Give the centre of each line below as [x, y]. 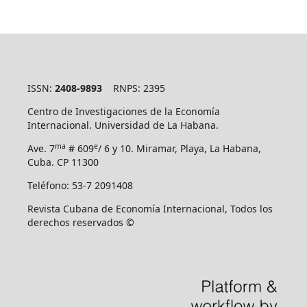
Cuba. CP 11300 [63, 162]
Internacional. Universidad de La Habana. [123, 125]
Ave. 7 [41, 148]
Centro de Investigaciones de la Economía [123, 111]
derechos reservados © [81, 222]
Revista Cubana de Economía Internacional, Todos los [150, 208]
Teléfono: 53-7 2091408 [80, 185]
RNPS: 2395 [133, 88]
